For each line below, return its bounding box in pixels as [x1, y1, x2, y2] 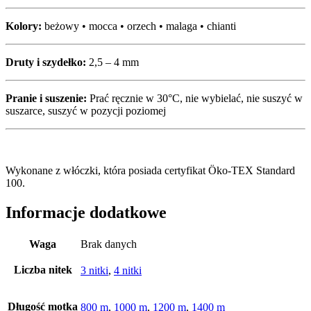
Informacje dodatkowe [6, 203, 167, 221]
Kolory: [6, 19, 42, 32]
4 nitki [114, 264, 142, 276]
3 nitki [81, 264, 108, 276]
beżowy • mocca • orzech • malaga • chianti [42, 19, 236, 32]
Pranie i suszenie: [6, 92, 87, 104]
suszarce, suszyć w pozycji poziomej [6, 104, 166, 117]
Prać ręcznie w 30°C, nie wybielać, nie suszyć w [87, 92, 303, 104]
